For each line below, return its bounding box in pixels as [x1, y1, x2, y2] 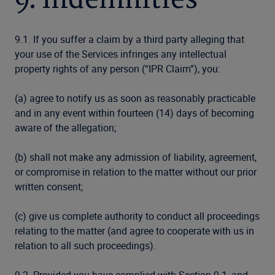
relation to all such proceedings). [15, 239, 156, 252]
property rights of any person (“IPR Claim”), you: [15, 62, 220, 76]
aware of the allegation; [15, 121, 116, 134]
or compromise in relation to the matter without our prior [15, 165, 257, 179]
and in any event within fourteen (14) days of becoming [15, 106, 254, 120]
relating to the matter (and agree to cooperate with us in [15, 224, 254, 238]
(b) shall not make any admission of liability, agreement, [15, 150, 257, 164]
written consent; [15, 180, 83, 193]
